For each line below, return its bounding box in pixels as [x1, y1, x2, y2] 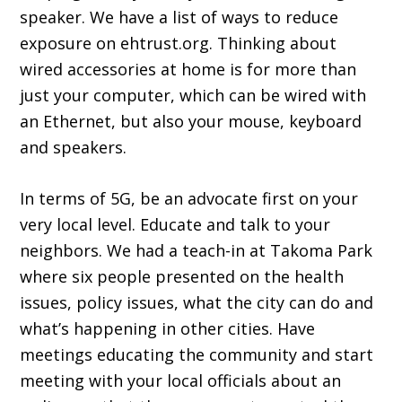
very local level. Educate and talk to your [20, 214, 331, 236]
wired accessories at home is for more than [20, 58, 357, 81]
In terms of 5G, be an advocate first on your [20, 188, 359, 210]
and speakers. [20, 136, 127, 159]
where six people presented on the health [20, 266, 345, 288]
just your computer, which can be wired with [20, 84, 367, 107]
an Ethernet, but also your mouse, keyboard [20, 110, 363, 133]
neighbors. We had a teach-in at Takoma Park [20, 240, 373, 262]
